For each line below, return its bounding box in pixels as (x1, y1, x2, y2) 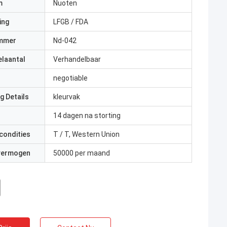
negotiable (53, 74, 88, 82)
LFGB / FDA (53, 18, 88, 26)
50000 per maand (53, 149, 110, 157)
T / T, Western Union (53, 130, 120, 138)
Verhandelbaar (53, 55, 101, 63)
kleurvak (53, 93, 80, 101)
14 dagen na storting (53, 111, 121, 120)
